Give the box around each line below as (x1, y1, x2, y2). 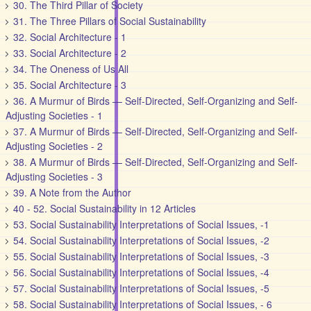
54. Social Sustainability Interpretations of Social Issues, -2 (13, 233, 270, 247)
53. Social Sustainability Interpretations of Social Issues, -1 (13, 217, 270, 231)
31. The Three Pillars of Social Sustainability (13, 14, 207, 28)
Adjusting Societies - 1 (6, 108, 103, 122)
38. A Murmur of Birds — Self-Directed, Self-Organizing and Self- (13, 155, 299, 169)
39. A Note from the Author (13, 185, 132, 199)
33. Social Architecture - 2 (13, 46, 127, 60)
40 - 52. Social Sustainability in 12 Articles (13, 201, 196, 215)
